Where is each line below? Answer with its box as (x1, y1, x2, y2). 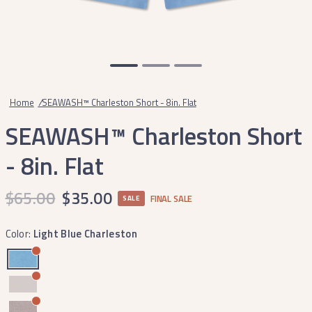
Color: (5, 226, 33, 242)
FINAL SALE (150, 192, 193, 205)
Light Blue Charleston (33, 226, 137, 242)
